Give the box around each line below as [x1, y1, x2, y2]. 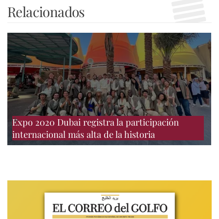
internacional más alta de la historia [12, 128, 155, 140]
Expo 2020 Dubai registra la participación [12, 115, 179, 128]
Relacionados [7, 2, 85, 21]
